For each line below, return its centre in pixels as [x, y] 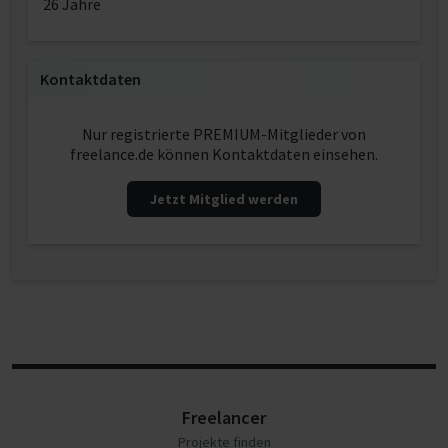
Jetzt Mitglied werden [224, 199]
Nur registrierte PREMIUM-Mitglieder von [224, 134]
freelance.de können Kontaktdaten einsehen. [224, 154]
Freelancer [224, 417]
